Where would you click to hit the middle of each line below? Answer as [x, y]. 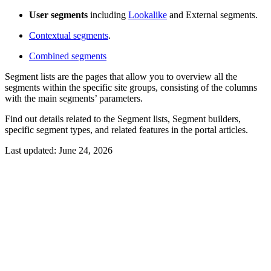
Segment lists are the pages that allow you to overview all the [121, 76]
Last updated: [32, 150]
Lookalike [148, 15]
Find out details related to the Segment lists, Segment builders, [123, 119]
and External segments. [212, 15]
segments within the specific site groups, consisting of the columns [131, 87]
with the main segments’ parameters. [76, 98]
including [108, 15]
